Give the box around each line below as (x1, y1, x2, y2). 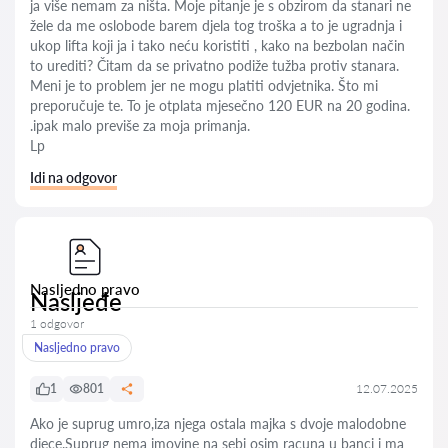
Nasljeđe (30, 287, 122, 316)
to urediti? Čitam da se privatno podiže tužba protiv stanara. (30, 57, 399, 74)
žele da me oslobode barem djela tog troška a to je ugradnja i (30, 17, 402, 34)
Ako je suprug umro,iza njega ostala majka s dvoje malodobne (30, 415, 406, 432)
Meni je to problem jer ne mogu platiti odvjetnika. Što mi (30, 77, 378, 94)
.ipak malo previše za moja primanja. (30, 117, 250, 134)
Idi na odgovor (30, 169, 117, 186)
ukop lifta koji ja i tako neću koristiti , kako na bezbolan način (30, 37, 405, 54)
